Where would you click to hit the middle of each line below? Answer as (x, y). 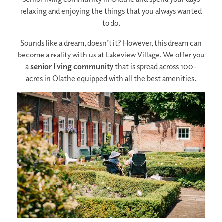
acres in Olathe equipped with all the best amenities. (111, 78)
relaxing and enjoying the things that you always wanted (111, 11)
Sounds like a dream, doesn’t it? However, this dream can (111, 42)
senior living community (72, 66)
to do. (111, 23)
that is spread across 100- (155, 66)
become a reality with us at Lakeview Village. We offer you (111, 54)
